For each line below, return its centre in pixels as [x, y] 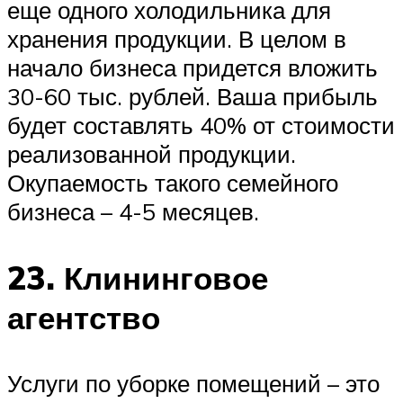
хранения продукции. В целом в [177, 39]
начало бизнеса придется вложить [193, 68]
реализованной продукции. [152, 154]
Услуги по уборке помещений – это [193, 383]
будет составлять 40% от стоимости [201, 125]
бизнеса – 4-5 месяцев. [133, 212]
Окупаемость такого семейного [173, 183]
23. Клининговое [138, 278]
